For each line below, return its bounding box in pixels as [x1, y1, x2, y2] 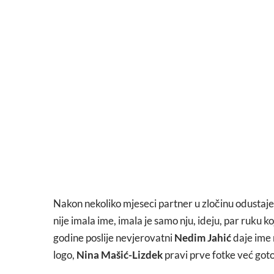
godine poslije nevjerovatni [53, 231, 174, 244]
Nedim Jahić [174, 231, 231, 244]
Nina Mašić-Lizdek [76, 248, 163, 261]
